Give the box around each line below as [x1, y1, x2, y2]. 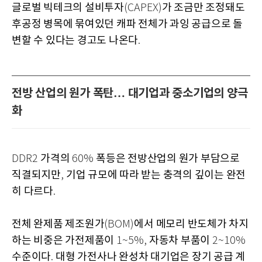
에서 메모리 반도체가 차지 [134, 218, 249, 230]
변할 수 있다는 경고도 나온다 [12, 34, 138, 47]
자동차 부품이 [149, 234, 212, 247]
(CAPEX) [123, 2, 162, 14]
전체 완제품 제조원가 [12, 218, 105, 230]
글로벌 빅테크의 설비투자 [12, 1, 124, 14]
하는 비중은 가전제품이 [12, 234, 116, 247]
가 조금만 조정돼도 [161, 1, 245, 14]
